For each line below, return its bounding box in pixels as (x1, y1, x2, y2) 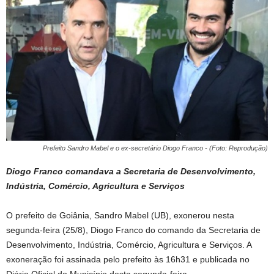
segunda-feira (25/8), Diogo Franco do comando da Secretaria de (6, 224, 261, 235)
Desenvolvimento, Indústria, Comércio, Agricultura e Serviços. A (6, 239, 251, 250)
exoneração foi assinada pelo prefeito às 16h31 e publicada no (6, 254, 250, 264)
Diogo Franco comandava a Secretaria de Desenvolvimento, (6, 166, 256, 176)
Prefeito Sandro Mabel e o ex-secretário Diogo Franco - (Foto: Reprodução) (43, 144, 268, 152)
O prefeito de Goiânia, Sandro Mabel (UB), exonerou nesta (6, 210, 234, 220)
